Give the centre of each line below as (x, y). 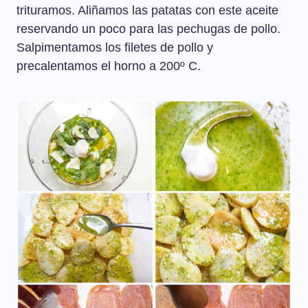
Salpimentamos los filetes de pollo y (115, 48)
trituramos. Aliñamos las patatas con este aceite (147, 11)
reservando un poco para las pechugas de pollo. (148, 29)
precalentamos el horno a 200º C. (109, 66)
